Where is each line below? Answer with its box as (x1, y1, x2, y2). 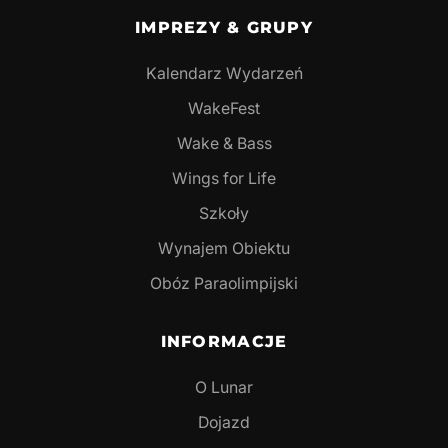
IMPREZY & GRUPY (134, 18, 313, 38)
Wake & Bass (176, 134, 272, 154)
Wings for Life (172, 169, 276, 189)
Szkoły (199, 204, 249, 224)
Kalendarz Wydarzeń (145, 64, 303, 84)
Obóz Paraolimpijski (150, 274, 298, 294)
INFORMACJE (160, 332, 288, 352)
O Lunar (195, 378, 253, 398)
